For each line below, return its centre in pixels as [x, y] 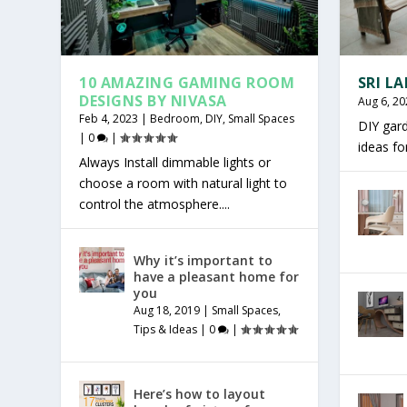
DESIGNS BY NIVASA [153, 101]
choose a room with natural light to [184, 184]
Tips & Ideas [166, 330]
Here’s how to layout [200, 394]
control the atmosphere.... [155, 204]
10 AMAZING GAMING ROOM [187, 83]
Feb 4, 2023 [109, 119]
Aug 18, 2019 [167, 311]
